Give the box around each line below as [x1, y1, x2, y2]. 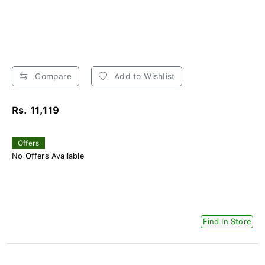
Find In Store [203, 217, 251, 227]
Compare [33, 72, 72, 82]
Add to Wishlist [112, 72, 175, 82]
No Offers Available [12, 151, 84, 161]
